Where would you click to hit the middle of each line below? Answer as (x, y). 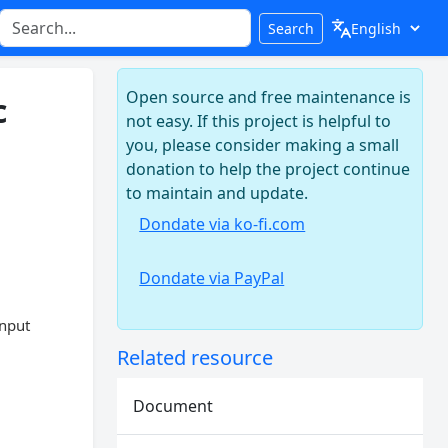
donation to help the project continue (268, 169)
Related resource (195, 357)
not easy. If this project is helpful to (259, 121)
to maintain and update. (217, 193)
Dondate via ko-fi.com (222, 224)
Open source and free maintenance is (269, 97)
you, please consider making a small (263, 145)
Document (173, 406)
